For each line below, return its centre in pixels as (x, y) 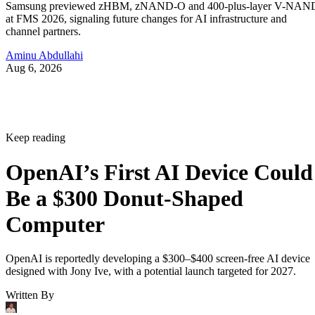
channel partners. (43, 32)
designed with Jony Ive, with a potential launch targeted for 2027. (151, 271)
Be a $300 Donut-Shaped (124, 198)
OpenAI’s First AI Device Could (159, 172)
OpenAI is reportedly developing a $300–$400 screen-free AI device (158, 259)
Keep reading (36, 138)
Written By (30, 295)
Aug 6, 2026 (34, 68)
